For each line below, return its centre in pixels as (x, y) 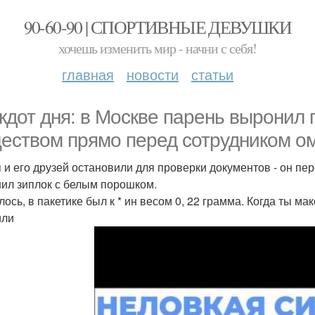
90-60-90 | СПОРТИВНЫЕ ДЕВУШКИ (157, 27)
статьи (212, 74)
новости (153, 74)
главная (88, 74)
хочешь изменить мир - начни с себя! (157, 48)
